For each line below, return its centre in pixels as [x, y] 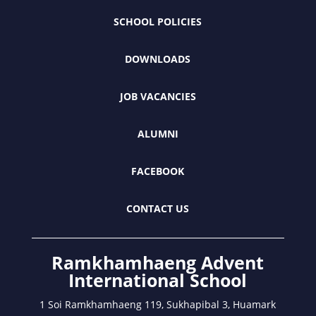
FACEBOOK [158, 171]
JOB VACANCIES [158, 96]
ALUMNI [158, 133]
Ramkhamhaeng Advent [158, 262]
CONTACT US [158, 208]
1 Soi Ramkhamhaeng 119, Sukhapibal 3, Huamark [158, 304]
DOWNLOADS [158, 59]
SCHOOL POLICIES [158, 21]
